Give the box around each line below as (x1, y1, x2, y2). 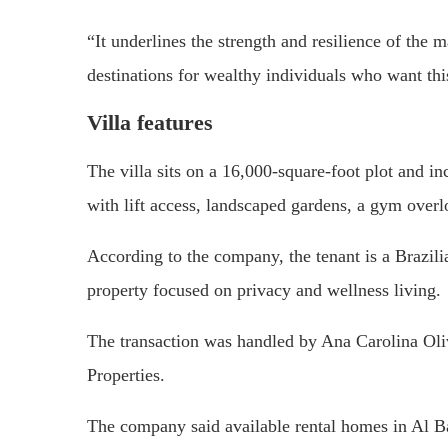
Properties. (87, 365, 165, 386)
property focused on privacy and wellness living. (87, 280, 441, 301)
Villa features (87, 110, 213, 136)
